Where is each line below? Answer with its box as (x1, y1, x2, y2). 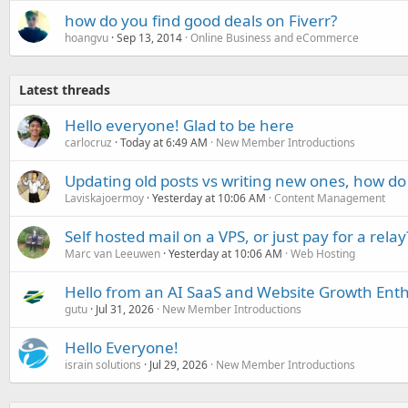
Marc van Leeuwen (65, 245, 160, 261)
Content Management (274, 189, 385, 206)
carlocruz (65, 134, 112, 150)
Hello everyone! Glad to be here (65, 114, 294, 136)
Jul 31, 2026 (96, 301, 154, 317)
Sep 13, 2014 (117, 29, 182, 46)
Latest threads (19, 80, 110, 98)
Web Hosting (291, 245, 355, 261)
